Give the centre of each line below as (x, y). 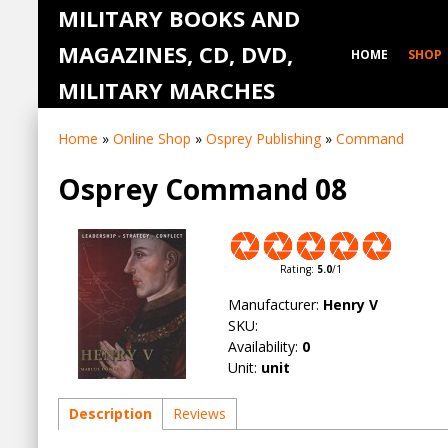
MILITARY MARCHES (166, 90)
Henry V (350, 304)
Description (110, 413)
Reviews (199, 413)
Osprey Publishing (263, 138)
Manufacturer (272, 304)
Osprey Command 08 (202, 188)
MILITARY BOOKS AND (179, 18)
